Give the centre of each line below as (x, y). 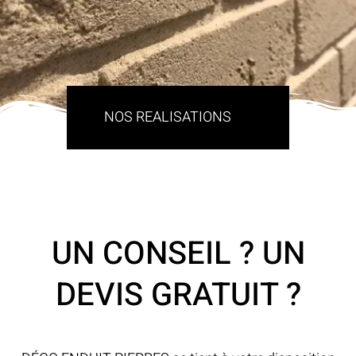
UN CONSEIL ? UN (178, 253)
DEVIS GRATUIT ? (178, 295)
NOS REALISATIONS (168, 117)
